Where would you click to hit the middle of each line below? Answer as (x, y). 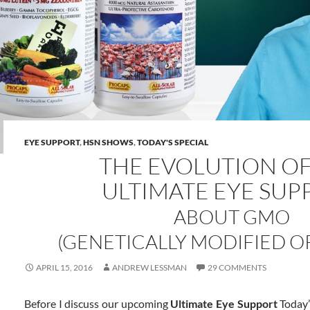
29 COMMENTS (237, 268)
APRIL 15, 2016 (64, 268)
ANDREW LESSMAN (149, 268)
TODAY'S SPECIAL (173, 143)
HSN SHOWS (108, 143)
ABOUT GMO (232, 217)
